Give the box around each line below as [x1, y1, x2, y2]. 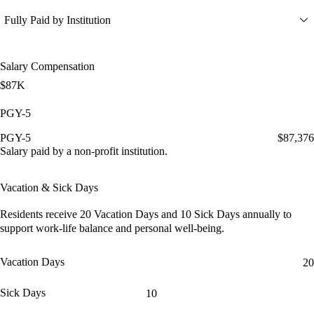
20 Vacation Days [80, 207, 161, 220]
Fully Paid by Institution [4, 13, 111, 26]
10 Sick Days [180, 207, 243, 220]
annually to [243, 207, 292, 220]
